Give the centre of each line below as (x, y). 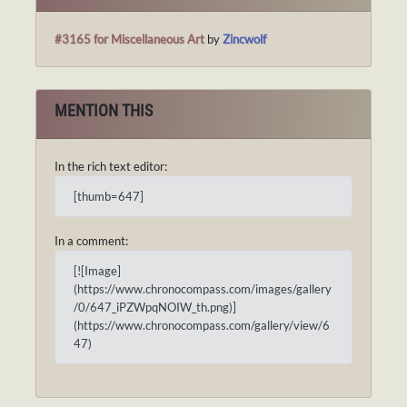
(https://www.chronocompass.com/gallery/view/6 (202, 326)
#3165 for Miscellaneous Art (129, 40)
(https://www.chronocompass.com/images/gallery (203, 289)
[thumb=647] (109, 197)
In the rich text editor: (111, 167)
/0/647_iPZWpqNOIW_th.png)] (155, 308)
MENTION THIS (104, 111)
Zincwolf (244, 40)
